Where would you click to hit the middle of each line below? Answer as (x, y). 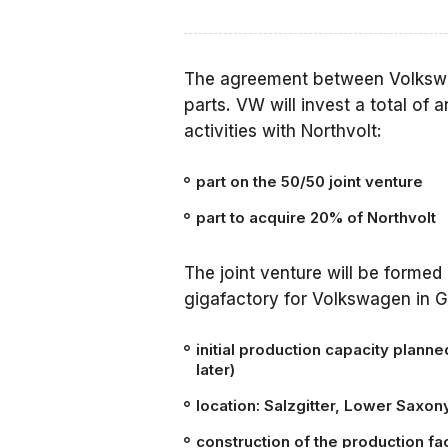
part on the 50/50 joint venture (309, 182)
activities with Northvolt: (283, 131)
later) (215, 370)
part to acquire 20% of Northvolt (316, 218)
